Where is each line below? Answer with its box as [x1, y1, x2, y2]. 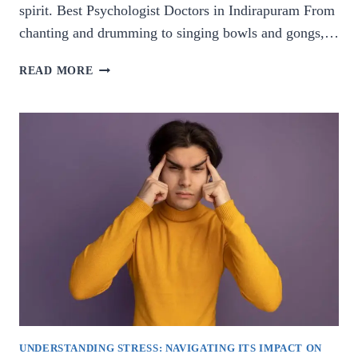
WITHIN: [92, 78, 144, 92]
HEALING [92, 133, 149, 147]
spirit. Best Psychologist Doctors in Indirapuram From [19, 2, 335, 19]
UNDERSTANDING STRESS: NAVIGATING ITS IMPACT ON [19, 342, 322, 354]
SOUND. [92, 189, 138, 202]
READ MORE [19, 64, 93, 78]
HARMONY [92, 60, 156, 74]
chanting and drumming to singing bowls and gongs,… [19, 25, 339, 42]
